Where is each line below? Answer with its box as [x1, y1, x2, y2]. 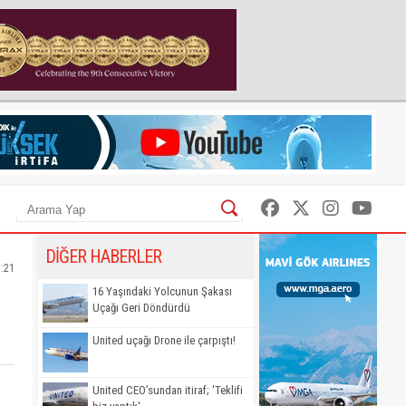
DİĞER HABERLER [45, 246, 161, 267]
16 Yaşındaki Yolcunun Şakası [92, 285, 232, 298]
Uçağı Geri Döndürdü [92, 301, 190, 314]
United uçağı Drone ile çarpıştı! [92, 333, 236, 348]
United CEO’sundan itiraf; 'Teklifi [92, 382, 243, 397]
